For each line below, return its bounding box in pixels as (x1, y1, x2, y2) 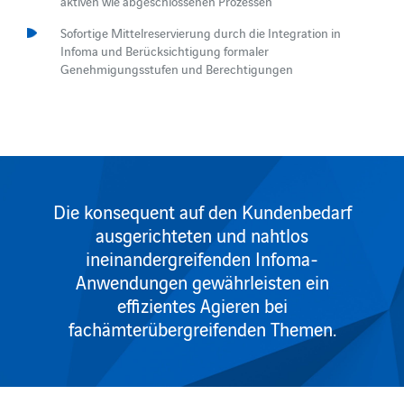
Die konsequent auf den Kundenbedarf (52, 197, 352, 225)
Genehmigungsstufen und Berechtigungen (60, 60, 293, 78)
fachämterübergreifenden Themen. (68, 314, 336, 342)
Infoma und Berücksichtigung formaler (60, 41, 269, 60)
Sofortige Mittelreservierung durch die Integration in (60, 23, 341, 42)
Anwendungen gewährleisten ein (75, 267, 329, 295)
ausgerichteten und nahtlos (96, 220, 308, 248)
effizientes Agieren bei (116, 290, 288, 318)
